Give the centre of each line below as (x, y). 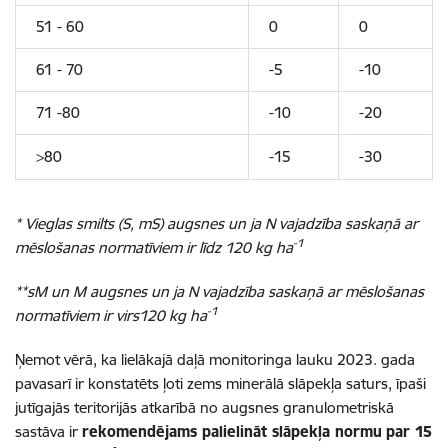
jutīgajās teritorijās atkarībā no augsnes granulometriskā (204, 407)
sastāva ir (48, 431)
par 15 (409, 431)
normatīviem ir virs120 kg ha (111, 315)
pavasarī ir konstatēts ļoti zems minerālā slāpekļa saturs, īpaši (220, 383)
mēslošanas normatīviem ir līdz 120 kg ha (154, 247)
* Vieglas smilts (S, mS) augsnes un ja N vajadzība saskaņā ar (216, 223)
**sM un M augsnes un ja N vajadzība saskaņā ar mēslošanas (219, 291)
